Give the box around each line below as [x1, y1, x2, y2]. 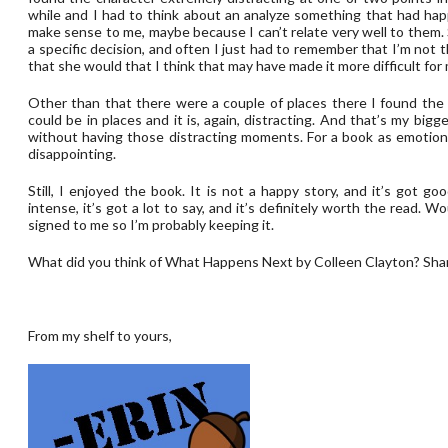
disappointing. [28, 145, 116, 162]
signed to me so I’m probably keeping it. [28, 216, 274, 233]
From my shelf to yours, [28, 327, 172, 344]
